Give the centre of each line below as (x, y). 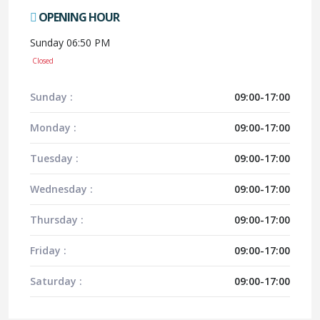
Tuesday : (54, 158)
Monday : (53, 127)
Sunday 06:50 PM (70, 42)
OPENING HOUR (78, 17)
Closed (42, 61)
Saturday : (56, 281)
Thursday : (57, 220)
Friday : (48, 250)
